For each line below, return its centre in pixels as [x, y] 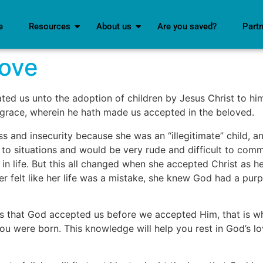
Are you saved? [187, 26]
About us [114, 26]
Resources [50, 26]
